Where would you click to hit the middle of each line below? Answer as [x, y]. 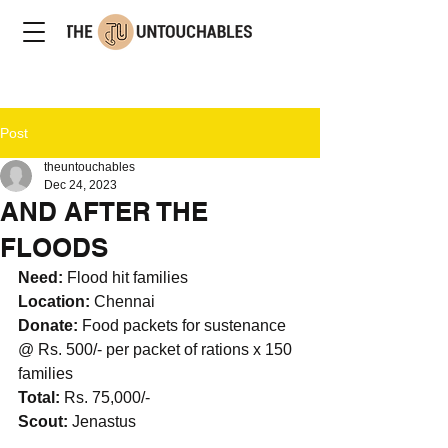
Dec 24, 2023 [80, 185]
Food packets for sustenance [186, 325]
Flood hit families [127, 277]
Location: [56, 301]
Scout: [45, 421]
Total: [41, 397]
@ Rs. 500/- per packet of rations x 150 [157, 349]
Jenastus [104, 421]
